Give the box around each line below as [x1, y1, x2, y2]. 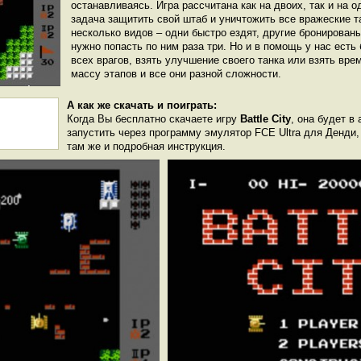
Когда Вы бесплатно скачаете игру [67, 113, 240, 125]
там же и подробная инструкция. [67, 140, 226, 152]
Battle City [240, 113, 291, 125]
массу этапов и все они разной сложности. [71, 68, 281, 80]
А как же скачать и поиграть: [67, 99, 217, 111]
